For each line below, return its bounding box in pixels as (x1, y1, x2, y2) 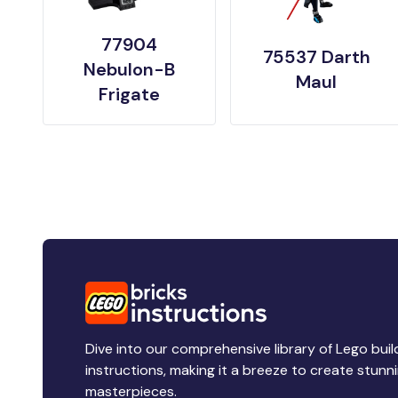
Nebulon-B (83, 57, 175, 81)
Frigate (98, 82, 160, 106)
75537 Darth (262, 44, 370, 68)
